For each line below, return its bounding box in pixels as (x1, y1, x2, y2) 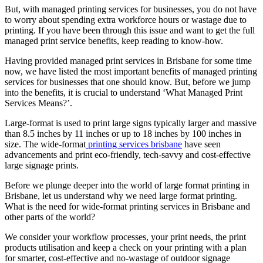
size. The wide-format (5, 139, 86, 150)
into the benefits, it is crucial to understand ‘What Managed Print (5, 87, 242, 98)
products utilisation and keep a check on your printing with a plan (5, 242, 247, 253)
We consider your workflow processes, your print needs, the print (5, 232, 246, 242)
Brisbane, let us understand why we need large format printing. (5, 191, 237, 201)
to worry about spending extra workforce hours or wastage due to (5, 15, 247, 25)
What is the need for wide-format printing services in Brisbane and (5, 201, 250, 212)
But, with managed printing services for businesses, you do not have (5, 4, 257, 15)
